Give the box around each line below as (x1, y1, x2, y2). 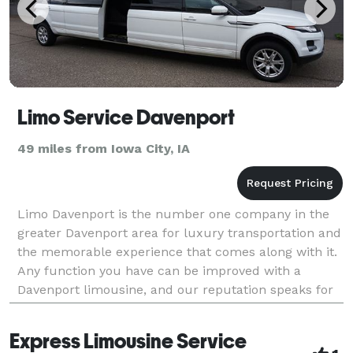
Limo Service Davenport (17, 105, 235, 129)
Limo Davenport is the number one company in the (17, 206, 329, 221)
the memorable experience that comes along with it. (17, 243, 337, 259)
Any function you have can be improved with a (17, 262, 301, 278)
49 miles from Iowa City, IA (17, 140, 190, 156)
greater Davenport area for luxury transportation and (17, 225, 341, 240)
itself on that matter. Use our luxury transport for (17, 300, 319, 316)
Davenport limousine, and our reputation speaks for (17, 281, 333, 297)
